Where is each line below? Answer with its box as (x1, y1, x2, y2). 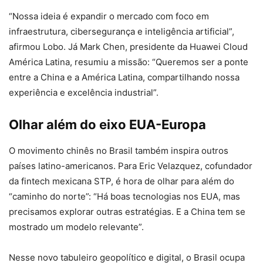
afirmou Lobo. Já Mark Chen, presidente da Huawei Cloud (9, 41, 248, 52)
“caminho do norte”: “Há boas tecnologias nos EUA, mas (9, 190, 240, 202)
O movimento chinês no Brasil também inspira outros (9, 144, 228, 156)
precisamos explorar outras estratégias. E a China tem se (9, 205, 245, 217)
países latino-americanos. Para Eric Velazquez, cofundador (9, 160, 252, 171)
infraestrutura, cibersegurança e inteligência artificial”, (9, 25, 234, 37)
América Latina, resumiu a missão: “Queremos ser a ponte (9, 56, 248, 68)
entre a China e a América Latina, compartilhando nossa (9, 71, 240, 83)
